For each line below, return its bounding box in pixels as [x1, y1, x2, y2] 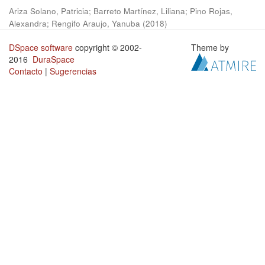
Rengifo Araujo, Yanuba [51, 18, 140, 29]
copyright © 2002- [73, 41, 142, 53]
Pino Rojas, [190, 5, 232, 17]
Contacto [9, 65, 43, 77]
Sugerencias [50, 65, 96, 77]
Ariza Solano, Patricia [9, 5, 89, 17]
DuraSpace [33, 53, 75, 65]
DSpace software [9, 41, 73, 53]
